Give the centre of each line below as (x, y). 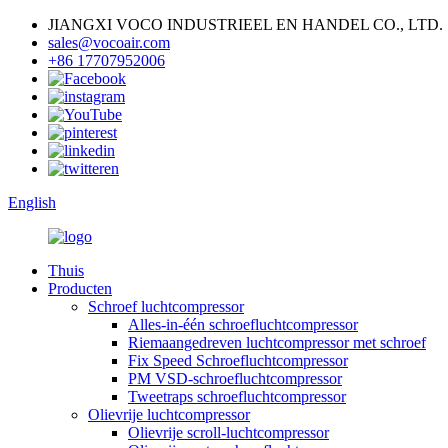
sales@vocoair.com (109, 42)
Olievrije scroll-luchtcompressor (228, 432)
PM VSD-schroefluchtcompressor (235, 378)
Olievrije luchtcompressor (169, 414)
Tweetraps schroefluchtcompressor (237, 396)
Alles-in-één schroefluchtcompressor (243, 324)
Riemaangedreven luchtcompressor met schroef (277, 342)
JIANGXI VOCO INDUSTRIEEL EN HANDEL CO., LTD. (245, 24)
